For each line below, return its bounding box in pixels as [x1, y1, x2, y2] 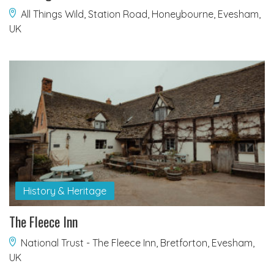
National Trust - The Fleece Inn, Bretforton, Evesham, [21, 236, 254, 249]
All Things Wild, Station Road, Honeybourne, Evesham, [21, 8, 261, 21]
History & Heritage [23, 184, 106, 197]
